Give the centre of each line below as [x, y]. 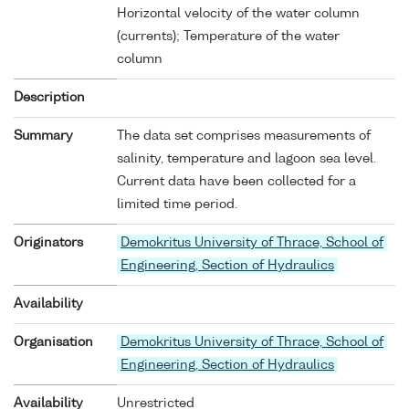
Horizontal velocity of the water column [238, 13]
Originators [48, 242]
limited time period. [177, 204]
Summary [43, 136]
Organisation [53, 342]
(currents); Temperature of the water [228, 36]
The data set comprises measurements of [244, 136]
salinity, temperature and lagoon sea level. [246, 158]
